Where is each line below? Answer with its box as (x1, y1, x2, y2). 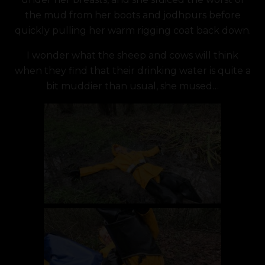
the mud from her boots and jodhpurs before (24, 9, 241, 21)
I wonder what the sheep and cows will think (27, 50, 238, 61)
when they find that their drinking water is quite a (14, 65, 251, 76)
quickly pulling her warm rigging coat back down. (14, 25, 251, 36)
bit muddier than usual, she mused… (46, 80, 219, 92)
